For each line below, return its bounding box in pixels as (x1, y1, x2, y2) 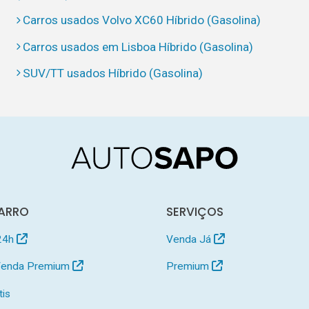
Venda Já (166, 232, 215, 246)
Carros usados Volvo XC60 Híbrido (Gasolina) (23, 13, 261, 28)
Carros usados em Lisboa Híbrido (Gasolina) (23, 39, 254, 54)
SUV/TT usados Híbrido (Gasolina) (23, 66, 203, 80)
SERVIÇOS (166, 203, 224, 220)
